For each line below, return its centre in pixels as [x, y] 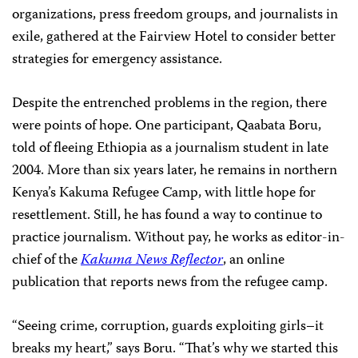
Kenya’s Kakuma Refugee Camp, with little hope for [164, 193]
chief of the [46, 261]
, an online [254, 261]
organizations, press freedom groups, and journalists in [175, 15]
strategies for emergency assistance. [117, 60]
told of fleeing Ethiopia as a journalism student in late [170, 149]
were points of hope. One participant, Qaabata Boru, [167, 126]
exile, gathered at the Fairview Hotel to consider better [174, 38]
